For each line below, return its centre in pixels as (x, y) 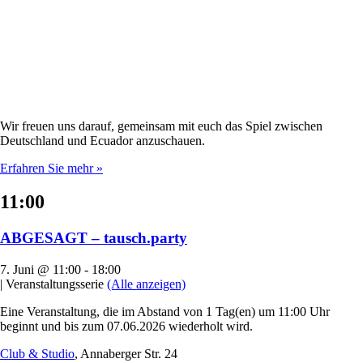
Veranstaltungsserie (55, 284)
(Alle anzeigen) (146, 284)
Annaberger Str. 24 (129, 354)
